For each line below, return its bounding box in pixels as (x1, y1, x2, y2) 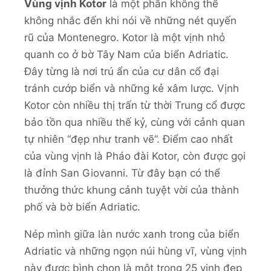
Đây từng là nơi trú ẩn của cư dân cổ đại (24, 65, 219, 78)
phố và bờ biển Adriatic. (24, 201, 140, 214)
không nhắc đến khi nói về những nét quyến (24, 15, 237, 27)
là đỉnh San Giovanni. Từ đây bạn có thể (24, 167, 220, 180)
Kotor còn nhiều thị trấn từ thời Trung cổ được (24, 99, 245, 112)
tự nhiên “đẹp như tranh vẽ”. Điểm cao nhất (24, 133, 233, 146)
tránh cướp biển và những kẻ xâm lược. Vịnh (24, 82, 239, 95)
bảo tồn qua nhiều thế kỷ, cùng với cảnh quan (24, 116, 245, 129)
